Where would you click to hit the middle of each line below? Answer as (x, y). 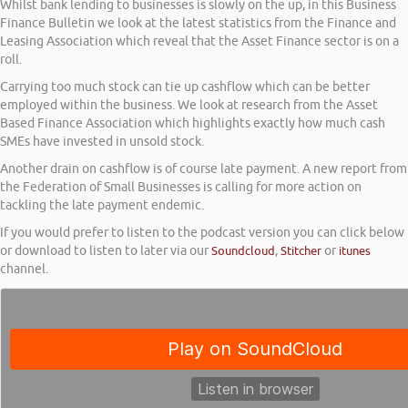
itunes (355, 251)
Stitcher (301, 251)
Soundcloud (243, 251)
